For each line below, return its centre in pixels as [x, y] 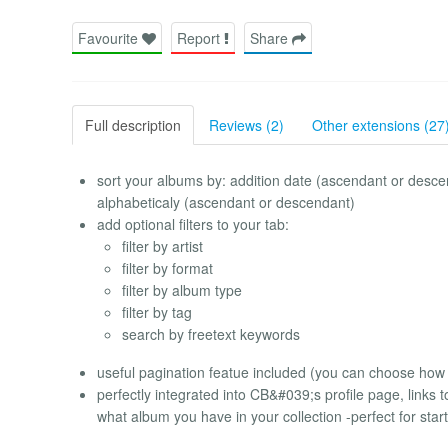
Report [200, 37]
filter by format [167, 267]
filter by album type [182, 289]
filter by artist [162, 245]
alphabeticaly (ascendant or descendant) [226, 201]
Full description [133, 124]
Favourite [110, 37]
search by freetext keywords [211, 333]
